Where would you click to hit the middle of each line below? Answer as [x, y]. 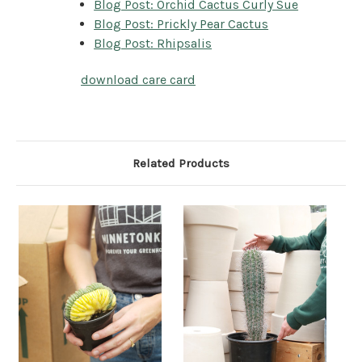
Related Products [181, 163]
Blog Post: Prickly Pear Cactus [181, 23]
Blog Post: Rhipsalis [153, 43]
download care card [138, 79]
